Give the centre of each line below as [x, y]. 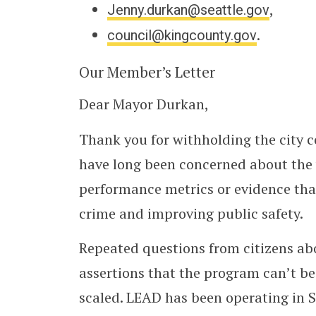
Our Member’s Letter [147, 72]
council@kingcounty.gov [182, 35]
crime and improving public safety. [191, 213]
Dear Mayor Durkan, [144, 104]
